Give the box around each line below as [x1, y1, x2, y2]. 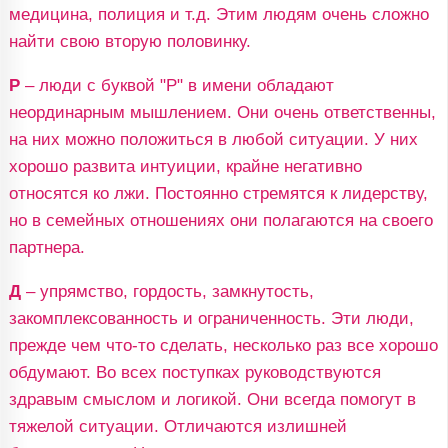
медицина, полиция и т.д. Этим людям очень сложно [8, 4, 429, 24]
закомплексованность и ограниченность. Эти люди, [8, 308, 414, 328]
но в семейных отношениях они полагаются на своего [8, 210, 433, 230]
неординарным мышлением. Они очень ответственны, [8, 102, 436, 122]
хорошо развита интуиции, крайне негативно [8, 156, 362, 176]
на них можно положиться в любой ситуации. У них [8, 129, 418, 149]
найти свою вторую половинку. [8, 31, 251, 51]
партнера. [8, 237, 85, 257]
